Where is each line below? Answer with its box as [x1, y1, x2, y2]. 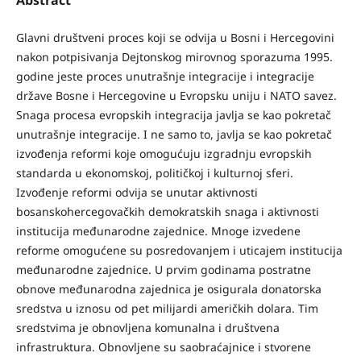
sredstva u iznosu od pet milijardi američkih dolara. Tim [15, 300, 318, 316]
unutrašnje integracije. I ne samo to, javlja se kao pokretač [15, 126, 332, 142]
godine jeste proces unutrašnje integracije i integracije [15, 68, 314, 84]
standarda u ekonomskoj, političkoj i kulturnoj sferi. [15, 164, 293, 180]
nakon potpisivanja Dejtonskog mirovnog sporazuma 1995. [15, 48, 333, 64]
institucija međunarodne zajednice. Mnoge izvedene [15, 222, 301, 239]
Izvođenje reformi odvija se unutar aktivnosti [15, 184, 258, 200]
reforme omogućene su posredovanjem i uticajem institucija [15, 242, 342, 258]
